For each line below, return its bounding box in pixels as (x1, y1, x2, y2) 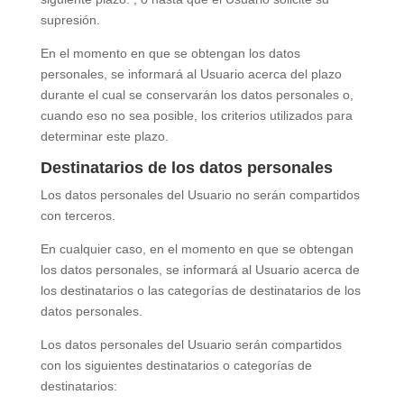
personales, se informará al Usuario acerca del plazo (40, 67, 342, 81)
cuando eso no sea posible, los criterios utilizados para (40, 108, 353, 123)
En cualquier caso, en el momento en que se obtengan (40, 242, 353, 256)
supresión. (40, 13, 100, 27)
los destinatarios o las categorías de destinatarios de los (40, 283, 361, 298)
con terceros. (40, 208, 115, 223)
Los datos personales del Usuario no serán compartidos (40, 188, 360, 202)
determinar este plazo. (40, 129, 169, 143)
